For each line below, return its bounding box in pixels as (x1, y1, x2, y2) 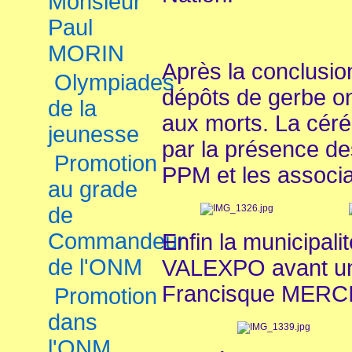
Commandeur (48, 229, 185, 254)
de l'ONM (48, 255, 142, 280)
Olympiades (54, 70, 174, 95)
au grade (48, 177, 137, 202)
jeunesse (48, 122, 139, 147)
